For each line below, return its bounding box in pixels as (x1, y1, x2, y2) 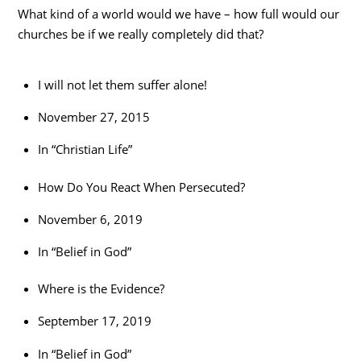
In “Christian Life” (37, 141, 132, 158)
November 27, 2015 (37, 109, 150, 126)
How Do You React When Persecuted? (37, 178, 245, 195)
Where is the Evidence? (37, 280, 164, 297)
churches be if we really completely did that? (18, 26, 264, 43)
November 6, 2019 (37, 210, 143, 227)
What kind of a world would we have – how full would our (18, 6, 340, 23)
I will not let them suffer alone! (37, 77, 207, 93)
